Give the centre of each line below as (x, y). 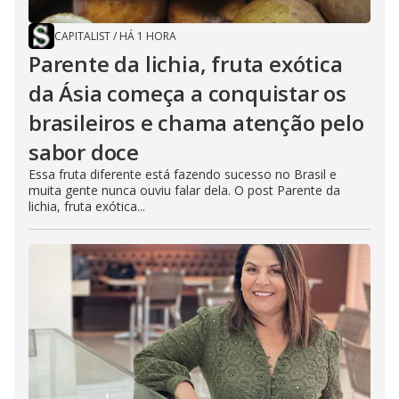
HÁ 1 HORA (148, 36)
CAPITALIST (82, 36)
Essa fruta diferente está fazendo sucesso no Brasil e (183, 174)
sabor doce (84, 151)
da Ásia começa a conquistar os (187, 93)
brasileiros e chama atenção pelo (196, 122)
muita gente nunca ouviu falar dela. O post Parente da (184, 190)
